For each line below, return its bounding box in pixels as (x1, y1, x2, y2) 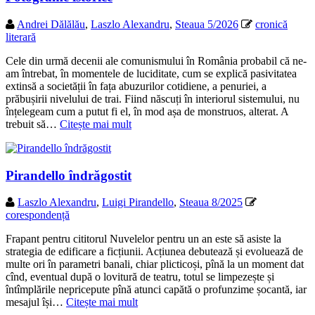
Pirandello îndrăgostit (6, 167, 131, 183)
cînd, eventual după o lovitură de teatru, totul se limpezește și (6, 271, 274, 283)
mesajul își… (6, 296, 66, 309)
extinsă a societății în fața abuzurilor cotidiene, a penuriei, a (6, 79, 266, 92)
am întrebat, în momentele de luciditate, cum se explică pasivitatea (6, 67, 297, 79)
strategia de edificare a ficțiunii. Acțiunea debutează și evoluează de (6, 245, 303, 258)
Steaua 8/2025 (179, 196, 243, 209)
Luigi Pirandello (102, 196, 174, 209)
